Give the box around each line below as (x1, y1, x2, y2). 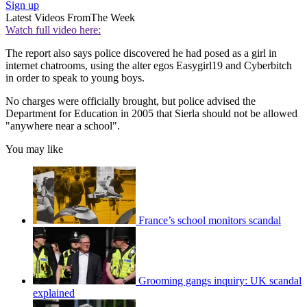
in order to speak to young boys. (5, 72, 145, 84)
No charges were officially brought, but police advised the (5, 95, 256, 108)
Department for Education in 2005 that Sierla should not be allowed (5, 108, 297, 120)
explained (33, 287, 75, 299)
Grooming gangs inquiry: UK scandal (138, 275, 302, 287)
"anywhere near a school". (5, 120, 120, 132)
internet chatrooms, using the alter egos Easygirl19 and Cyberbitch (5, 60, 292, 72)
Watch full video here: (5, 24, 101, 36)
